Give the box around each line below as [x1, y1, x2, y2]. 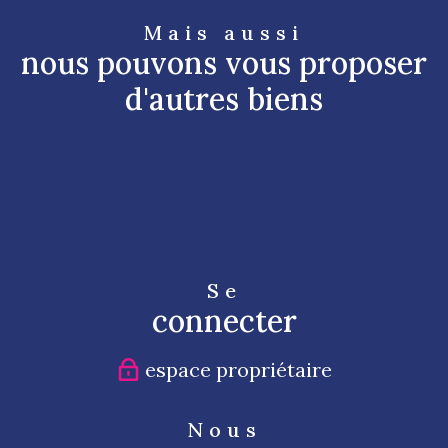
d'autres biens [125, 79, 323, 118]
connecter [151, 301, 297, 340]
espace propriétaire [144, 356, 332, 382]
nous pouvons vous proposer [21, 43, 427, 82]
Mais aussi [144, 19, 304, 45]
